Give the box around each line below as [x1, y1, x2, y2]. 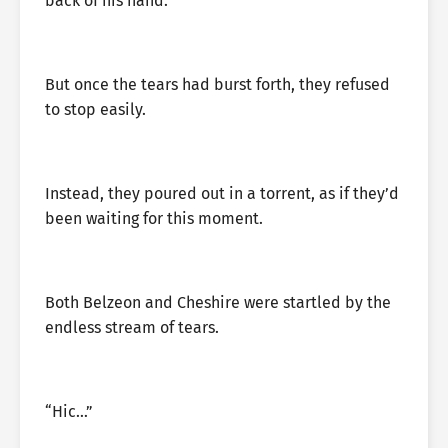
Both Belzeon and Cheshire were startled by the [45, 293, 391, 312]
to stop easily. [45, 100, 146, 119]
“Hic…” [45, 402, 93, 421]
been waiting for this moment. [45, 209, 263, 228]
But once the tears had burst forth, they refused [45, 75, 390, 94]
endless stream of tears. [45, 318, 219, 337]
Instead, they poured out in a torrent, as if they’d [45, 184, 399, 203]
